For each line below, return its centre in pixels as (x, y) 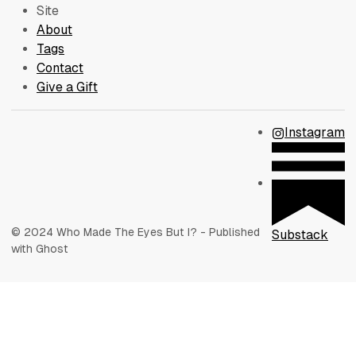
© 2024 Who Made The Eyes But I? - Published (135, 232)
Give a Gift (67, 87)
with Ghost (40, 249)
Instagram (315, 133)
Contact (60, 68)
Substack (300, 235)
